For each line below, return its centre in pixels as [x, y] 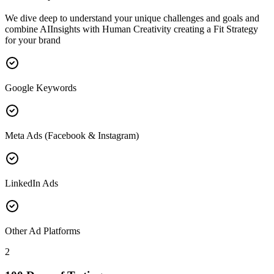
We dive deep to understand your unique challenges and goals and [132, 18]
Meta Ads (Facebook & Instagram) [72, 136]
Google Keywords [41, 88]
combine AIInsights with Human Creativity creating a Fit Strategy [131, 29]
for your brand [33, 40]
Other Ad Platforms [43, 231]
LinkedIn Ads [31, 183]
